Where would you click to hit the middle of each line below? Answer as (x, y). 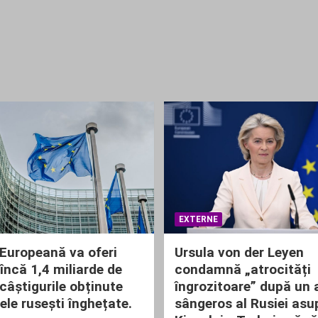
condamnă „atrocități (243, 269)
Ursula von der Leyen (239, 252)
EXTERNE (198, 219)
